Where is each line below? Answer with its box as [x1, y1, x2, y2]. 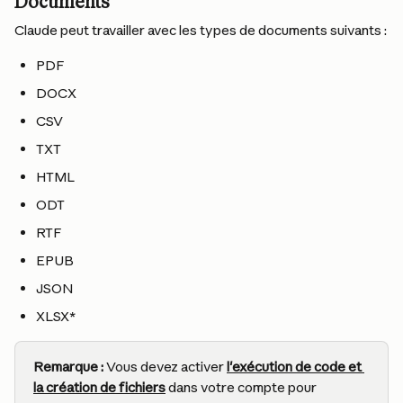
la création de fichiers [33, 379, 166, 396]
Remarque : [33, 358, 103, 375]
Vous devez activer [103, 358, 227, 375]
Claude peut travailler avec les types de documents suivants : [14, 22, 387, 39]
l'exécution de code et [227, 358, 364, 375]
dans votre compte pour [166, 379, 319, 396]
